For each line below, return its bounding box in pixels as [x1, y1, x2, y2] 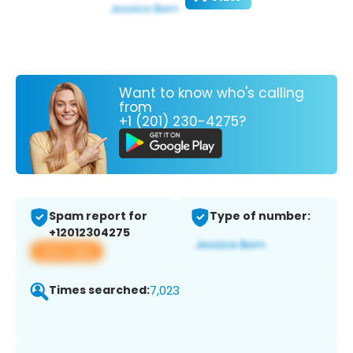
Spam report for [49, 208, 147, 225]
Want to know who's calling [119, 83, 304, 102]
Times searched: [49, 282, 150, 299]
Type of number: [210, 208, 310, 225]
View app [39, 243, 94, 260]
